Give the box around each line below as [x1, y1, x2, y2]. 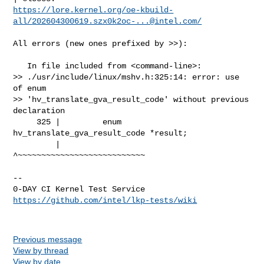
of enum [13, 83, 51, 93]
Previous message [13, 234, 82, 244]
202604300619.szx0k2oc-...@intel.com [32, 16, 197, 26]
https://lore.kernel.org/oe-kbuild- [13, 5, 174, 15]
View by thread [13, 245, 69, 255]
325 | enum [13, 117, 37, 127]
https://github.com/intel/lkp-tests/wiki [13, 195, 197, 205]
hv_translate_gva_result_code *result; [13, 128, 188, 138]
